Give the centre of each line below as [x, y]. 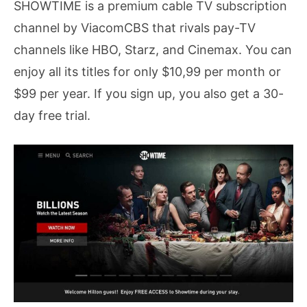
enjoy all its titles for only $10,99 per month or [147, 71]
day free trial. [52, 115]
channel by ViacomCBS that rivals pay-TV [135, 27]
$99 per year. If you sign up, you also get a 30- [149, 93]
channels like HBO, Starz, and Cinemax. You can [153, 49]
